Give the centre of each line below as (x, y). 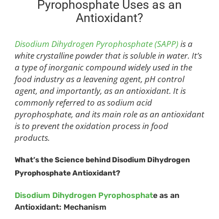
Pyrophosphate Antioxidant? (67, 173)
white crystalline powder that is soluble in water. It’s (108, 56)
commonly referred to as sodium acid (83, 103)
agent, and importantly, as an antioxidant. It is (100, 91)
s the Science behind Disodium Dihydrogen (113, 160)
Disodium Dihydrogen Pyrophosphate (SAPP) (97, 44)
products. (32, 138)
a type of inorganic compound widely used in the (103, 67)
